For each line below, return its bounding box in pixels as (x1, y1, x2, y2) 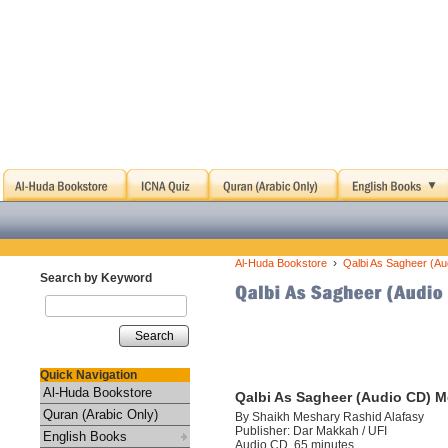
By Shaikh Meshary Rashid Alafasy (235, 410, 424, 424)
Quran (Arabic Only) (43, 407, 158, 422)
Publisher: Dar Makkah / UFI (235, 424, 387, 438)
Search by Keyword (40, 271, 152, 285)
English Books (43, 429, 127, 444)
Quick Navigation (40, 368, 137, 382)
